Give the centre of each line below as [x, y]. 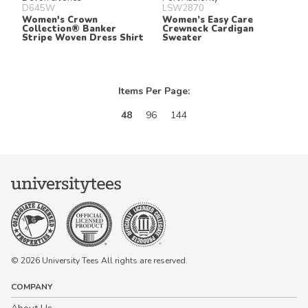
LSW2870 [183, 8]
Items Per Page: [154, 91]
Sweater [182, 37]
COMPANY [32, 287]
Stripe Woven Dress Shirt [83, 37]
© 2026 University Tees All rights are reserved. [99, 261]
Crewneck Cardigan [208, 29]
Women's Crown [60, 20]
